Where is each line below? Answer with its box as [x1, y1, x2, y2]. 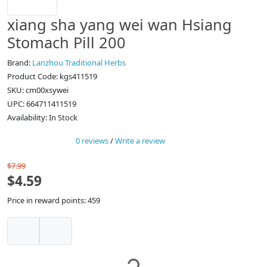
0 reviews [76, 135, 108, 147]
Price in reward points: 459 [7, 195, 100, 206]
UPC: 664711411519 [7, 98, 76, 110]
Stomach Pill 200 [7, 32, 126, 53]
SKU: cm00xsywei [7, 85, 69, 96]
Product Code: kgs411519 [7, 71, 97, 82]
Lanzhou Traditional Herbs [32, 57, 126, 69]
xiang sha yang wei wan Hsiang [7, 14, 232, 35]
